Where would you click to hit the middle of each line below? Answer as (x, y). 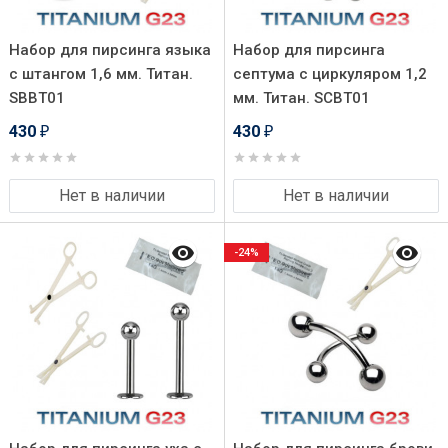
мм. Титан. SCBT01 (301, 98)
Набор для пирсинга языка (110, 50)
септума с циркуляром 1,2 (330, 74)
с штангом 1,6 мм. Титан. (101, 74)
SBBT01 (37, 98)
